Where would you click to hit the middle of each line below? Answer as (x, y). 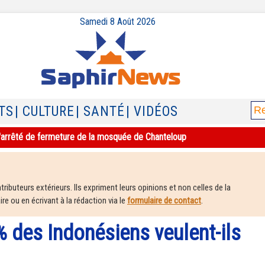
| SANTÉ (100, 112)
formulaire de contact (164, 201)
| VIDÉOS (152, 112)
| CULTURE (45, 112)
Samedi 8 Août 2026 (118, 22)
